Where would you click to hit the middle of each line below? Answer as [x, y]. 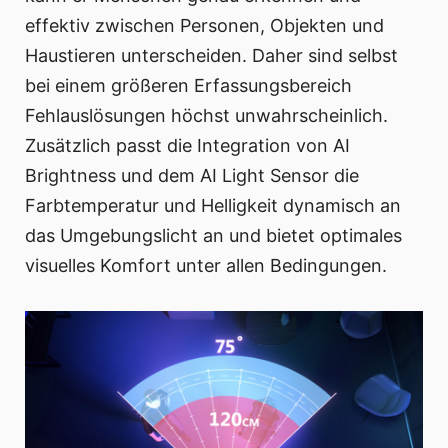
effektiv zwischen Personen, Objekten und [204, 26]
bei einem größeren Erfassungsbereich [188, 86]
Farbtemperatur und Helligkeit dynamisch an [213, 206]
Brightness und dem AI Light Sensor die [192, 176]
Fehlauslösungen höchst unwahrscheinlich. [206, 116]
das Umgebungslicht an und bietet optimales [213, 236]
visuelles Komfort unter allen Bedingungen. [206, 266]
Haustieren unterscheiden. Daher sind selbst [211, 56]
